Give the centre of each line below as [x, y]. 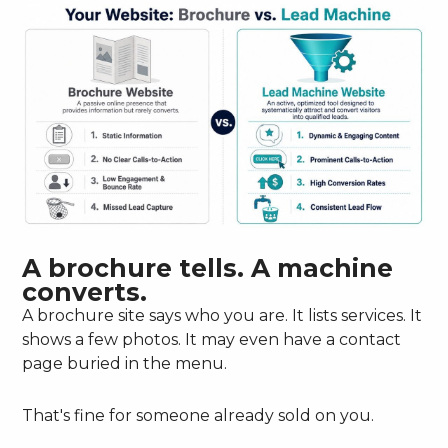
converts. [85, 292]
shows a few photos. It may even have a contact [212, 340]
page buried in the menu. [125, 364]
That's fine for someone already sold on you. [198, 416]
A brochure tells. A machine [208, 268]
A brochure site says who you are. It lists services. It [222, 316]
